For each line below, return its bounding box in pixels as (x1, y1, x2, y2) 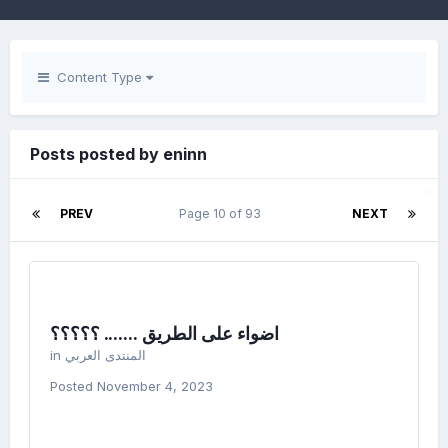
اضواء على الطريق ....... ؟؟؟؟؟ (50, 323, 279, 344)
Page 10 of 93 (178, 206, 267, 221)
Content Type (49, 69, 146, 85)
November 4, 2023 (97, 378, 213, 394)
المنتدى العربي (65, 347, 146, 363)
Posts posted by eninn (30, 144, 207, 164)
